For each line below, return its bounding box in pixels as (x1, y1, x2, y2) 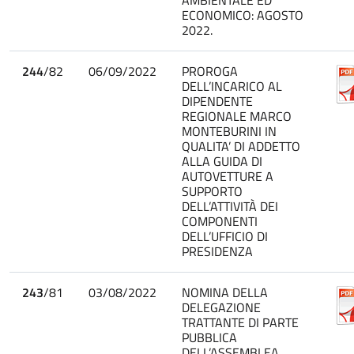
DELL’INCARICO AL (182, 76, 282, 96)
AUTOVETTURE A (182, 166, 273, 186)
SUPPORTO (182, 181, 243, 201)
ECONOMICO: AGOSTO (182, 5, 303, 24)
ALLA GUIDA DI (182, 151, 262, 171)
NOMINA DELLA (182, 282, 268, 302)
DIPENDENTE (182, 91, 253, 111)
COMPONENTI (182, 211, 258, 231)
